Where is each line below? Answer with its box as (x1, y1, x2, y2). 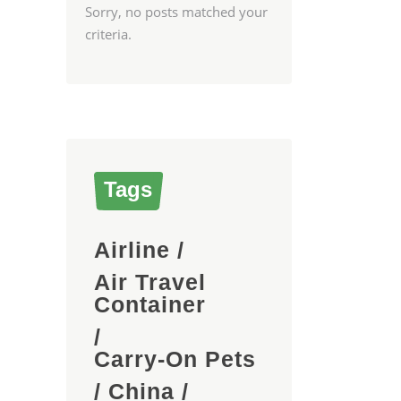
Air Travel (93, 269, 206, 294)
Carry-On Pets (93, 346, 256, 371)
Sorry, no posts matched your (84, 3, 268, 21)
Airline (93, 237, 170, 262)
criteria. (84, 25, 132, 43)
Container (93, 292, 206, 317)
